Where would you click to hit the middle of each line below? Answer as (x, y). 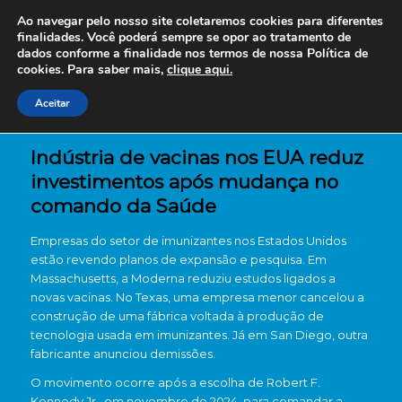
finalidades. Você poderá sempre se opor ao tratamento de (184, 37)
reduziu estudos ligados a (260, 278)
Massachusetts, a (80, 278)
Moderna (157, 278)
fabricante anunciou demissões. (122, 354)
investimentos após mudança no (184, 182)
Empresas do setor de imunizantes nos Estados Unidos (188, 240)
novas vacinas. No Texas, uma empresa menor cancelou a (197, 297)
